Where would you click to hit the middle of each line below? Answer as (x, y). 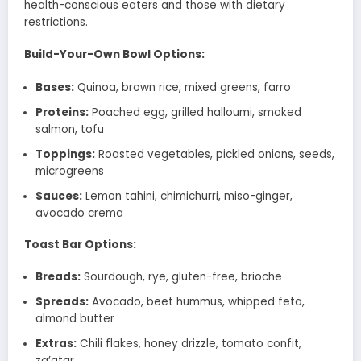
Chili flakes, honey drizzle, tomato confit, (189, 343)
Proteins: (62, 112)
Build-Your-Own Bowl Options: (114, 55)
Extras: (56, 343)
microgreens (69, 171)
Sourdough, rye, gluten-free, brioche (181, 276)
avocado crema (79, 213)
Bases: (54, 87)
